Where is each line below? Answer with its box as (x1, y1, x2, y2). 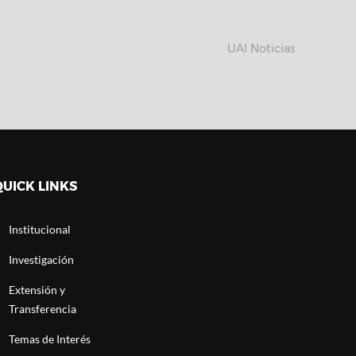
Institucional (8, 222, 71, 236)
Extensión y (8, 283, 65, 296)
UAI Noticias (227, 41, 296, 56)
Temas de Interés (8, 332, 91, 346)
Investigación (8, 253, 74, 266)
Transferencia (8, 302, 76, 315)
